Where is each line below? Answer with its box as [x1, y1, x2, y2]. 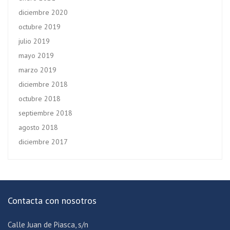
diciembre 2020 [18, 8, 68, 17]
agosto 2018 [18, 123, 58, 132]
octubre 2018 [18, 94, 61, 104]
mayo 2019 [18, 51, 54, 61]
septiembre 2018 [18, 108, 72, 118]
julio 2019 [18, 36, 50, 46]
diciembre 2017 [18, 137, 68, 147]
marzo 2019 [18, 65, 56, 75]
